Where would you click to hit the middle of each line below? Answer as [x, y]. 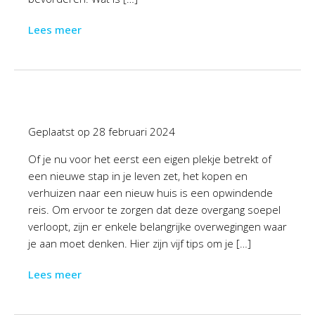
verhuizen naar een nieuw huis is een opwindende [150, 193]
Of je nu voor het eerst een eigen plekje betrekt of [150, 159]
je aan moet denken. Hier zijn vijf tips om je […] [140, 243]
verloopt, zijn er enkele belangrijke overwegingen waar [157, 226]
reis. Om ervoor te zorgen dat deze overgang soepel [154, 210]
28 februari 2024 [134, 131]
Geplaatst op [60, 131]
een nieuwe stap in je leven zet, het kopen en [138, 176]
